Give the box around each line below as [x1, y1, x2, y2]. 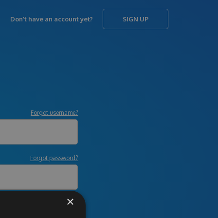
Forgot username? [31, 109, 78, 116]
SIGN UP [123, 15, 148, 23]
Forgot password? [30, 154, 78, 162]
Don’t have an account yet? [10, 15, 93, 23]
